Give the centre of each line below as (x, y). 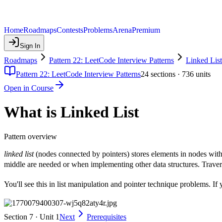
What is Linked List (72, 112)
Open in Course (29, 88)
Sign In (30, 46)
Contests (70, 30)
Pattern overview (30, 136)
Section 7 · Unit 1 (32, 217)
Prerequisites (107, 217)
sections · (165, 74)
